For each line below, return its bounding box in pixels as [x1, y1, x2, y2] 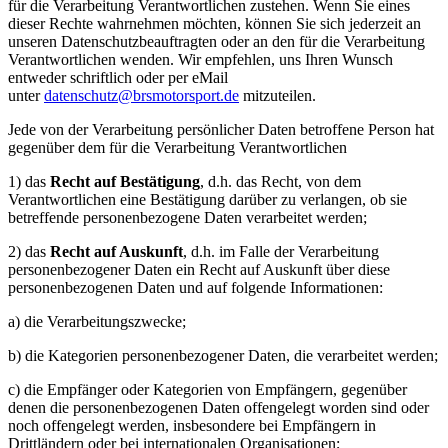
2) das [8, 243, 50, 260]
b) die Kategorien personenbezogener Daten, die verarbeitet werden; [8, 347, 438, 364]
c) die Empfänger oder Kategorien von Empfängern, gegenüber [8, 381, 407, 398]
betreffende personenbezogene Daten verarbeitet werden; [8, 209, 367, 226]
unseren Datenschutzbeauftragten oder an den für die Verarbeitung [8, 33, 425, 50]
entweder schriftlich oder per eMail [8, 69, 228, 86]
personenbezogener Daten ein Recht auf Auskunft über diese [8, 261, 390, 278]
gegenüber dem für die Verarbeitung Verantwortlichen [8, 139, 347, 156]
